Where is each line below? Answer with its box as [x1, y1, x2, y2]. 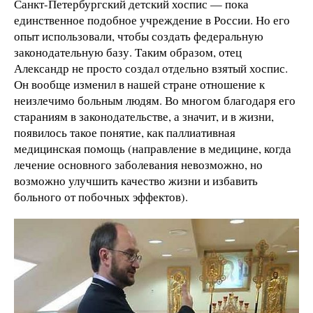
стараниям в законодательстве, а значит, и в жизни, [14, 108, 274, 125]
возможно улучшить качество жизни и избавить [14, 173, 258, 189]
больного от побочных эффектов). [14, 189, 188, 205]
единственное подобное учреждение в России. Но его [14, 12, 290, 29]
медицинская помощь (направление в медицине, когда [14, 140, 291, 157]
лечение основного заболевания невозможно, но [14, 156, 263, 173]
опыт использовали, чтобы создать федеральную [14, 28, 263, 45]
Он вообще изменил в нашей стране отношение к [14, 76, 265, 93]
